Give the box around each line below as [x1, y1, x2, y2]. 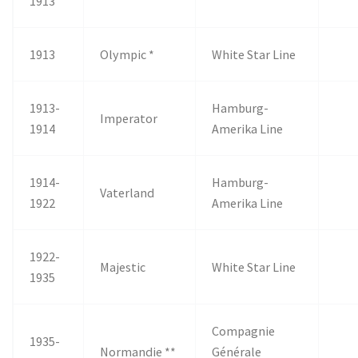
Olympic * [100, 46, 155, 62]
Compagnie [212, 322, 276, 339]
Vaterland [100, 184, 155, 201]
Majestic [100, 258, 146, 275]
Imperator [100, 109, 158, 126]
